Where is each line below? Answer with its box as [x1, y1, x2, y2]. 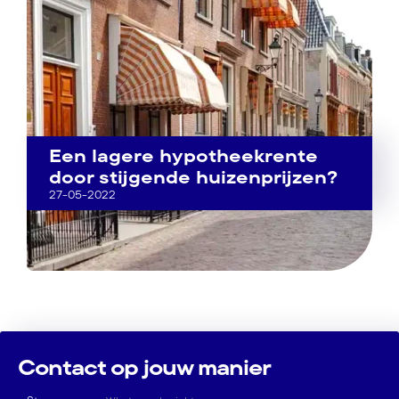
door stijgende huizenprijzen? [49, 163, 338, 191]
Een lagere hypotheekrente [49, 142, 318, 169]
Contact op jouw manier [18, 350, 271, 384]
